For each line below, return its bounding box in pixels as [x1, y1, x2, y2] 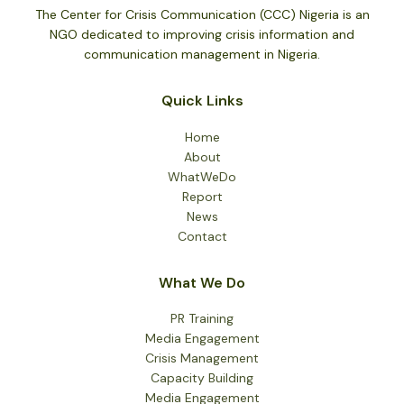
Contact [177, 227, 227, 244]
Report [181, 188, 223, 205]
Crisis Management [145, 350, 259, 367]
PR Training [170, 310, 234, 327]
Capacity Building [151, 370, 253, 387]
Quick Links [161, 91, 243, 111]
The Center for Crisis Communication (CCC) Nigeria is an [34, 6, 370, 23]
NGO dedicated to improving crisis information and [50, 26, 354, 43]
